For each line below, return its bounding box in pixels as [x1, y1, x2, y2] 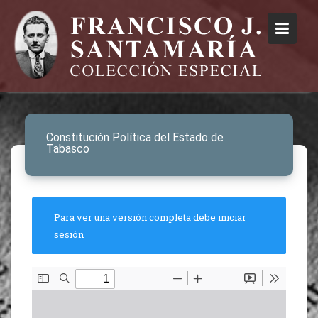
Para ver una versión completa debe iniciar [54, 211, 246, 224]
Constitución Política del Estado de [46, 131, 224, 144]
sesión [54, 228, 84, 241]
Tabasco [46, 142, 89, 155]
